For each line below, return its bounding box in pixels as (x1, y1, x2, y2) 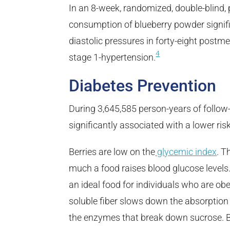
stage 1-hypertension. (69, 52, 156, 63)
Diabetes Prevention (69, 76, 217, 96)
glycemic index (155, 146, 217, 158)
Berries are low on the (69, 146, 156, 158)
